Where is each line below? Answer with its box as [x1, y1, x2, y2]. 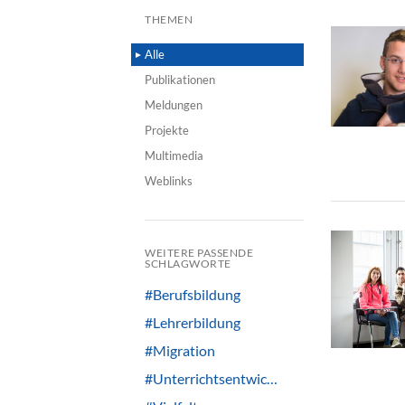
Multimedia [145, 148, 203, 163]
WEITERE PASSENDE [145, 246, 253, 259]
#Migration [145, 342, 215, 359]
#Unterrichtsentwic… [145, 370, 278, 387]
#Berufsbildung [145, 286, 240, 303]
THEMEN [145, 13, 193, 26]
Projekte [145, 123, 189, 137]
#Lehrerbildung [145, 314, 240, 331]
